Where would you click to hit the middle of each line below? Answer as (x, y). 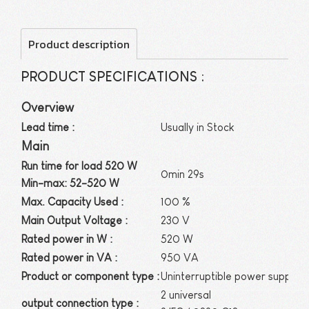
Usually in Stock (198, 127)
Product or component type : (90, 276)
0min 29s (182, 174)
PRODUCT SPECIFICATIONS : (112, 77)
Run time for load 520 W (79, 166)
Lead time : (48, 127)
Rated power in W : (67, 239)
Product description (79, 44)
